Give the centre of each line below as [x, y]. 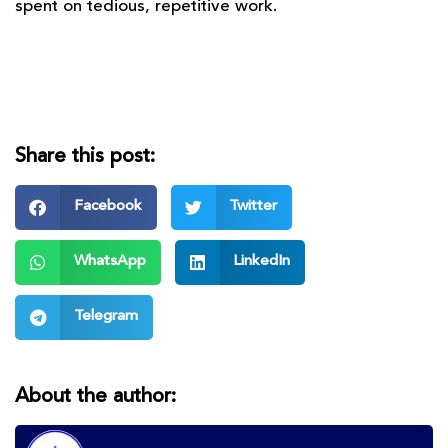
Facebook [107, 207]
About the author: [95, 396]
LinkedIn [261, 262]
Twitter [253, 207]
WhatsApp [109, 262]
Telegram [105, 317]
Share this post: [85, 156]
